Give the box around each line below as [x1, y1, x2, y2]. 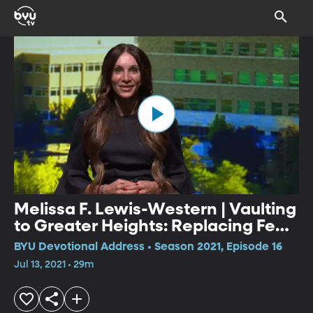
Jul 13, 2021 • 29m [14, 259, 94, 270]
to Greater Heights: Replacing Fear [14, 217, 292, 235]
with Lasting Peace [14, 234, 168, 252]
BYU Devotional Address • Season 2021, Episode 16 [14, 241, 282, 253]
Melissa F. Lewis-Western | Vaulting [14, 201, 297, 218]
